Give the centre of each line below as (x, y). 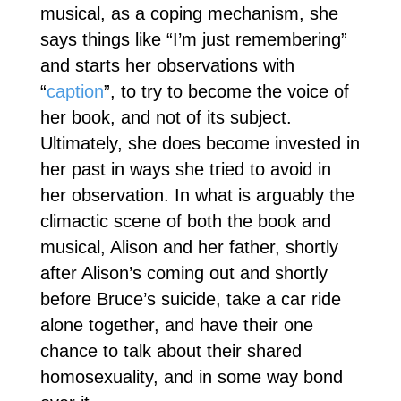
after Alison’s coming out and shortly (183, 273)
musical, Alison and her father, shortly (189, 247)
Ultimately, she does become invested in (200, 143)
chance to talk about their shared (171, 350)
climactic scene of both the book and (185, 221)
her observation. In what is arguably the (197, 195)
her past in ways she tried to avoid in (185, 169)
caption (75, 91)
